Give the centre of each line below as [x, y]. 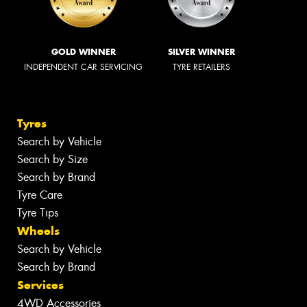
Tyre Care [40, 195]
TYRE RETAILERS [201, 67]
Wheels [38, 231]
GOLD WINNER [83, 51]
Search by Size [52, 160]
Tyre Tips [38, 213]
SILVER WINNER [201, 51]
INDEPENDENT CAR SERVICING [83, 67]
